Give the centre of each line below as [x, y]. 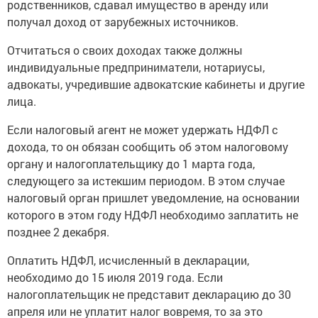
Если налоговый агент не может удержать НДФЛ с [143, 130]
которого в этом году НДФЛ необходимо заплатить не [153, 215]
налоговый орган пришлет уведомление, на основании [153, 198]
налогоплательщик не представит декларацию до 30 [149, 295]
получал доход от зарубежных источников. [123, 22]
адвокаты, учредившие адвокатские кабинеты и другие [156, 84]
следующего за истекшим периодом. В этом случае [146, 181]
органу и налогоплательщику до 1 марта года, [131, 164]
